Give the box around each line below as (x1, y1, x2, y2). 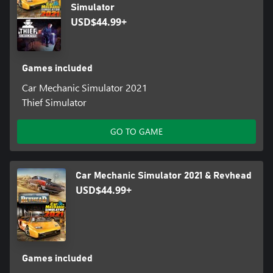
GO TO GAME (110, 125, 163, 137)
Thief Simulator (21, 95, 87, 108)
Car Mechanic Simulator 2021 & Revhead (76, 170, 252, 180)
